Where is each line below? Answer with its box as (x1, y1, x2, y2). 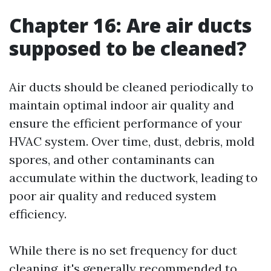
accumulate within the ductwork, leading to (9, 170, 258, 185)
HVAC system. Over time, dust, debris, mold (9, 134, 255, 149)
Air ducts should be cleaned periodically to (9, 79, 253, 94)
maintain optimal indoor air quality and (9, 97, 234, 113)
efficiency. (9, 206, 67, 221)
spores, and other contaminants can (9, 152, 215, 167)
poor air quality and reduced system (9, 188, 217, 203)
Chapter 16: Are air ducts (9, 12, 252, 38)
